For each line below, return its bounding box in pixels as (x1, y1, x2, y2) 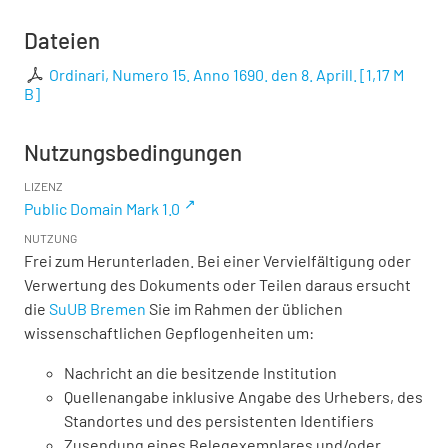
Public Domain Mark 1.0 (24, 199, 180, 219)
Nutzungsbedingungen (24, 139, 242, 166)
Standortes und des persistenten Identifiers (64, 411, 374, 431)
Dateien (24, 27, 100, 54)
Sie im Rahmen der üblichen (146, 299, 343, 319)
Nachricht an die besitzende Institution (64, 363, 337, 383)
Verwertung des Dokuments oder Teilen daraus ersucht (24, 275, 411, 295)
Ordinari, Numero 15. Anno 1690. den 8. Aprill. (49, 65, 358, 85)
